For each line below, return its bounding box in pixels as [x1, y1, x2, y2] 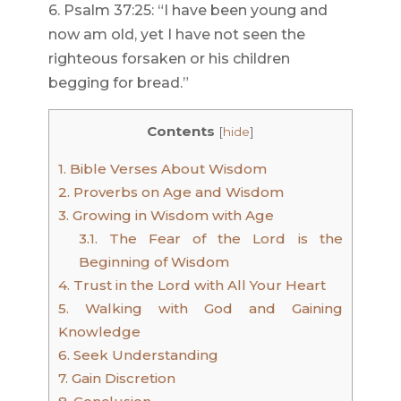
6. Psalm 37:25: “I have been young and [47, 2, 328, 19]
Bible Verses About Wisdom [65, 160, 267, 178]
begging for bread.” [47, 74, 189, 91]
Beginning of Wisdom [78, 253, 229, 271]
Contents [146, 123, 215, 140]
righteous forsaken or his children [47, 50, 290, 67]
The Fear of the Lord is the [97, 230, 343, 248]
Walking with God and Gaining [68, 300, 343, 318]
